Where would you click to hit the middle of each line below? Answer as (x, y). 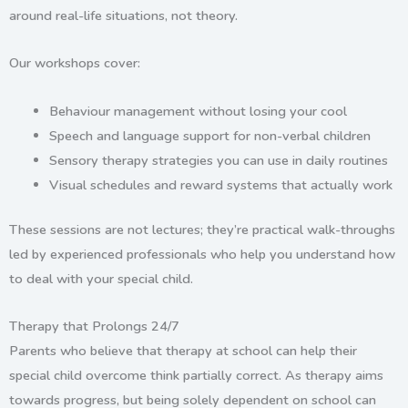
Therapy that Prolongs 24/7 (96, 326)
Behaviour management (122, 111)
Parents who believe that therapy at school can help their (183, 351)
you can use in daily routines (300, 160)
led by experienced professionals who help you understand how (202, 254)
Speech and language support (139, 135)
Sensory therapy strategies (131, 160)
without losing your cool (270, 111)
